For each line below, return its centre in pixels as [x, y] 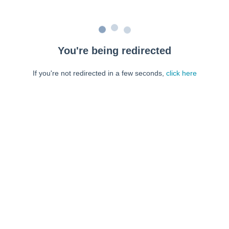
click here [181, 73]
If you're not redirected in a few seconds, [99, 73]
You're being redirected [114, 51]
